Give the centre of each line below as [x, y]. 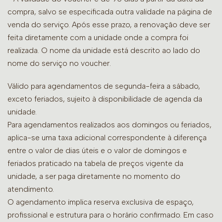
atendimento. [31, 189]
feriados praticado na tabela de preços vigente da [95, 164]
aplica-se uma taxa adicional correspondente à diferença [107, 138]
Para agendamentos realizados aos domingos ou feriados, [110, 125]
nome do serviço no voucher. [59, 63]
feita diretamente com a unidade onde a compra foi [98, 38]
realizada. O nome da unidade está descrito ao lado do [104, 51]
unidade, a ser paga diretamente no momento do [94, 176]
